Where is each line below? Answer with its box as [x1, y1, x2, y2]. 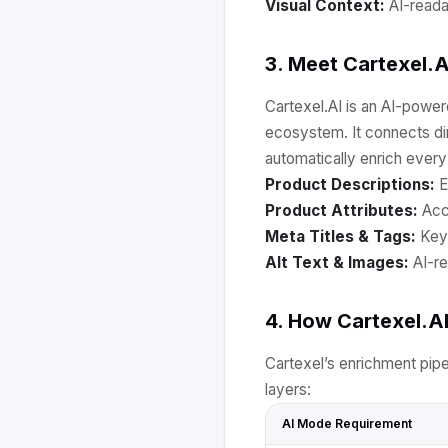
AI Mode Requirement [282, 416, 412, 431]
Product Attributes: [265, 201, 418, 220]
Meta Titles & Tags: [265, 227, 416, 246]
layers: [265, 380, 311, 399]
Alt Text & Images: [265, 253, 409, 272]
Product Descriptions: [265, 175, 435, 194]
